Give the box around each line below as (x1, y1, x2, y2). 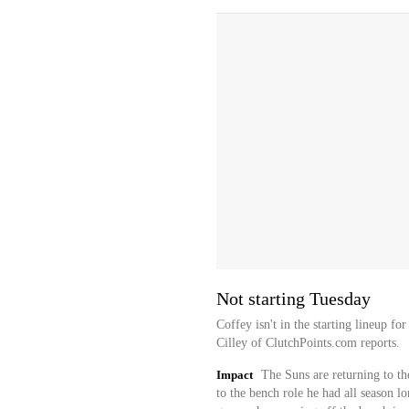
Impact (215, 368, 253, 382)
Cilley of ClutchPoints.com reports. (215, 336, 400, 350)
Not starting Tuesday (215, 288, 371, 309)
